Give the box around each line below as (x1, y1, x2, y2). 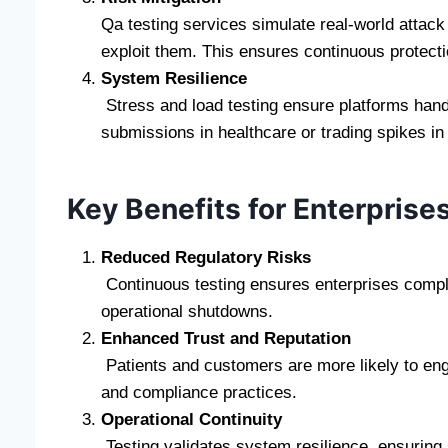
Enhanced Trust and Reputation (101, 328, 351, 348)
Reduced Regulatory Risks (101, 247, 311, 267)
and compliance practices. (101, 382, 297, 402)
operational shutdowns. (101, 301, 273, 321)
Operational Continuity (101, 409, 282, 429)
